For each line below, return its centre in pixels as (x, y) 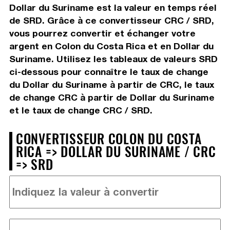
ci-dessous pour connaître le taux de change (109, 71)
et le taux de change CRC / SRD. (81, 110)
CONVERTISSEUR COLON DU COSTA (109, 138)
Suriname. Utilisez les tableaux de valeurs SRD (113, 59)
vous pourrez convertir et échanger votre (102, 33)
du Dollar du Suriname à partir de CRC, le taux (111, 84)
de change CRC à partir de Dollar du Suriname (112, 97)
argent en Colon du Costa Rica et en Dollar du (111, 46)
